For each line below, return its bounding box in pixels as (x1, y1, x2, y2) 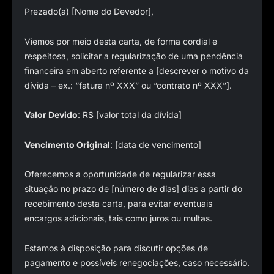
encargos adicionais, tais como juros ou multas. (24, 213, 212, 223)
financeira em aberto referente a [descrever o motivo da (24, 65, 249, 76)
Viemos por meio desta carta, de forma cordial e (24, 35, 217, 46)
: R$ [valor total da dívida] (78, 109, 182, 120)
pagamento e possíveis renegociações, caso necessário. (24, 257, 250, 268)
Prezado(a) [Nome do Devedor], (24, 6, 154, 17)
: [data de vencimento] (110, 139, 201, 150)
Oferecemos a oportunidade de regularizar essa (24, 169, 216, 179)
